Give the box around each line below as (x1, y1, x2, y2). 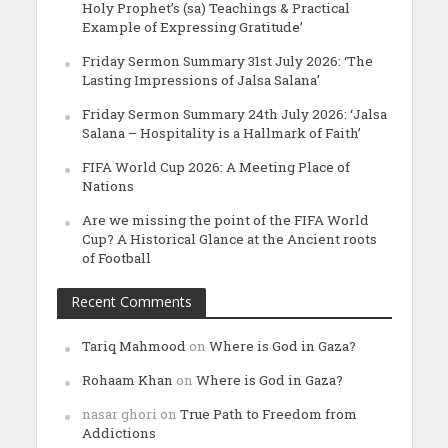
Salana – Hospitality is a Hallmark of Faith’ (81, 124, 361, 142)
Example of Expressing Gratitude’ (81, 18, 303, 36)
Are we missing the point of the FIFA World (81, 211, 369, 229)
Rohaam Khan (81, 371, 173, 389)
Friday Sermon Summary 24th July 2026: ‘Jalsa (81, 105, 387, 123)
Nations (81, 177, 134, 195)
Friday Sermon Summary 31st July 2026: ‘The (81, 52, 373, 70)
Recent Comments (70, 292, 192, 311)
